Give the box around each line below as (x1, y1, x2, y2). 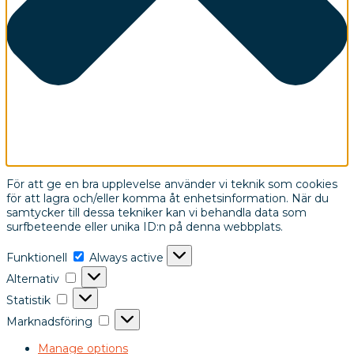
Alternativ (6, 272, 59, 287)
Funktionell (6, 250, 67, 265)
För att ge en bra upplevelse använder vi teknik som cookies (6, 177, 337, 192)
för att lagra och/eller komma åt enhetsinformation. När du (6, 191, 329, 206)
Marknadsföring (6, 314, 92, 330)
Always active (89, 250, 167, 265)
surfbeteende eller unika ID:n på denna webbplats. (6, 220, 283, 235)
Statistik (6, 293, 51, 308)
